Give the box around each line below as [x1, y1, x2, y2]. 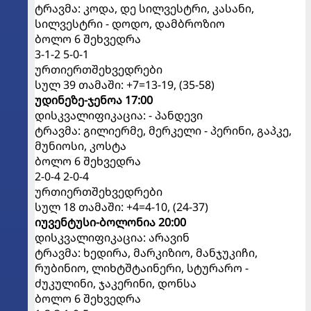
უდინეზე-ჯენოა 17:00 [35, 92, 153, 108]
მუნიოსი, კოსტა [35, 137, 126, 153]
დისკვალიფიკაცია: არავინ [35, 229, 190, 245]
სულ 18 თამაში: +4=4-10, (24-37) [35, 199, 208, 215]
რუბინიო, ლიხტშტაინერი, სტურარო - [35, 260, 249, 276]
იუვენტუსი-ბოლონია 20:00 [35, 214, 186, 230]
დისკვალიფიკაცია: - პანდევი [35, 107, 203, 123]
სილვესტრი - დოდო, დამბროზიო [35, 15, 225, 31]
